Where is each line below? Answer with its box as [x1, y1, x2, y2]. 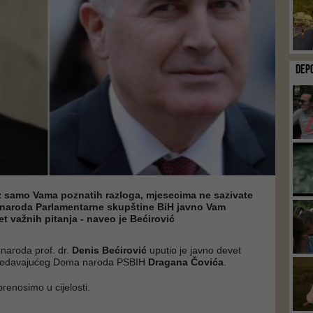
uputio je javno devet [147, 245, 241, 256]
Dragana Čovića [148, 256, 224, 268]
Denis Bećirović [69, 245, 147, 256]
